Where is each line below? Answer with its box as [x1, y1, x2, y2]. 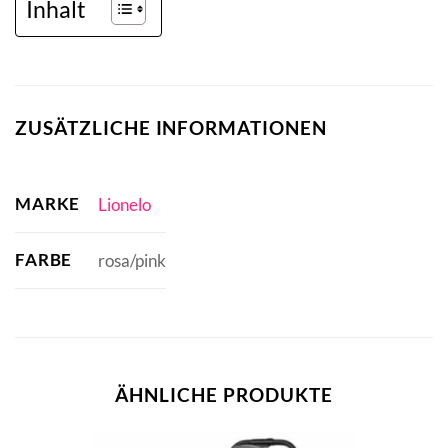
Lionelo [97, 193, 151, 215]
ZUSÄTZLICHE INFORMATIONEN [15, 115, 327, 139]
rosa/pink [97, 249, 166, 271]
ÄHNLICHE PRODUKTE [115, 383, 333, 407]
